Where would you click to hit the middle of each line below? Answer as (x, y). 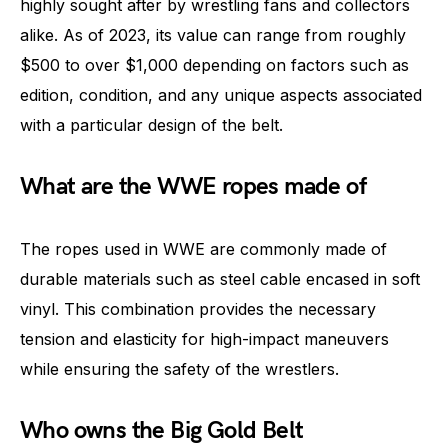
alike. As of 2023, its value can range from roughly (213, 35)
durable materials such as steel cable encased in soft (220, 279)
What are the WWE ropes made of (193, 186)
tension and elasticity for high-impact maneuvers (204, 339)
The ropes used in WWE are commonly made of (203, 249)
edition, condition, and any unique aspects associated (221, 95)
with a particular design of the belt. (151, 125)
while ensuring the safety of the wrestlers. (179, 369)
